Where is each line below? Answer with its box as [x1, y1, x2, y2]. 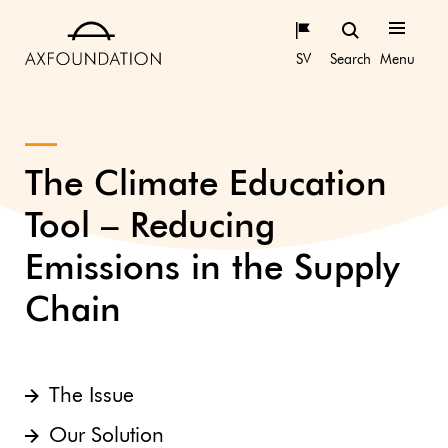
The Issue [49, 386, 134, 407]
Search [329, 53, 371, 67]
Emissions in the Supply [25, 252, 399, 287]
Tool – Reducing [25, 210, 275, 245]
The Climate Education [25, 168, 387, 203]
